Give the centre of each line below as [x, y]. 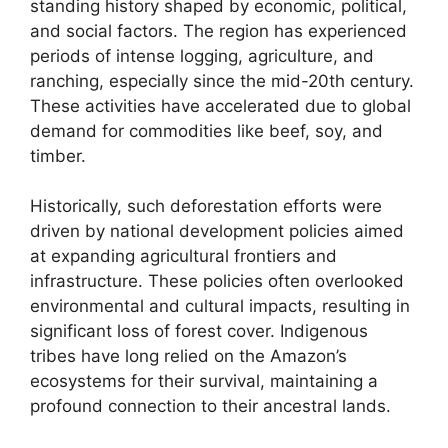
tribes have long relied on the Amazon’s [188, 356]
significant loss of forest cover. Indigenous [199, 331]
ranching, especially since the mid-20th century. [222, 80]
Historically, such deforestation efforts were [206, 206]
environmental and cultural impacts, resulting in [220, 306]
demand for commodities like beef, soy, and [206, 130]
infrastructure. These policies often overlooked [217, 281]
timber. [58, 155]
